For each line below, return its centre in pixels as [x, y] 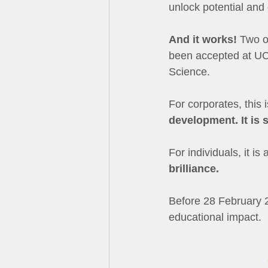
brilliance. [194, 168]
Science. [189, 71]
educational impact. [215, 217]
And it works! [203, 39]
